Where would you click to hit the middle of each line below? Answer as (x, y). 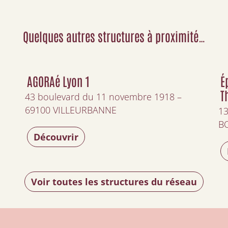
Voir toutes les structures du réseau (114, 182)
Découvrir (56, 137)
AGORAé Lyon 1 (59, 81)
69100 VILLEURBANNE (71, 110)
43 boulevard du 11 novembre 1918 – (103, 97)
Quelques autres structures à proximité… (114, 36)
